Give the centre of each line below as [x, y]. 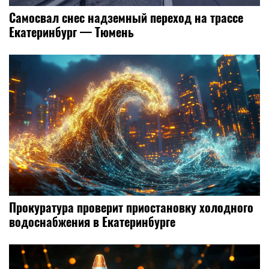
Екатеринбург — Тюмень [71, 32]
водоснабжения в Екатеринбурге [92, 222]
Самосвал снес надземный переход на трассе [126, 18]
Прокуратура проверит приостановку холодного [131, 207]
